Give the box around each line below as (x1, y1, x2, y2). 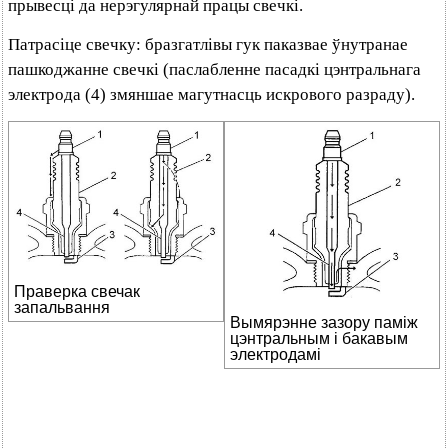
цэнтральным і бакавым (230, 330, 408, 348)
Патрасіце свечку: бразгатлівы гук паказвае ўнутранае (8, 35, 408, 54)
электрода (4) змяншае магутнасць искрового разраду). (8, 85, 415, 104)
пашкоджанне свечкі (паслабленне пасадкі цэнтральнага (8, 60, 421, 79)
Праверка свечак (14, 282, 140, 300)
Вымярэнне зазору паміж (230, 314, 418, 332)
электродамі (230, 346, 321, 364)
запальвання (14, 298, 110, 316)
